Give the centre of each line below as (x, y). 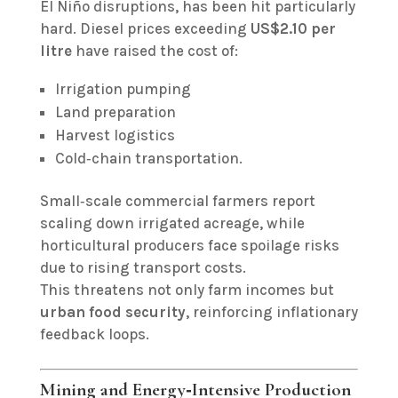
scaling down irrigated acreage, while (172, 223)
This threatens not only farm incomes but (187, 290)
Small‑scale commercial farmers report (177, 201)
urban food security (112, 312)
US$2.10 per (293, 28)
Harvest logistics (115, 135)
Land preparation (115, 112)
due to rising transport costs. (143, 267)
